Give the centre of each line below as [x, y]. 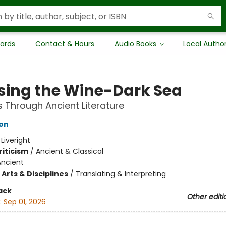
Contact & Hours [65, 44]
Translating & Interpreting [121, 174]
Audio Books [135, 44]
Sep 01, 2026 [24, 202]
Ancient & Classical [69, 151]
